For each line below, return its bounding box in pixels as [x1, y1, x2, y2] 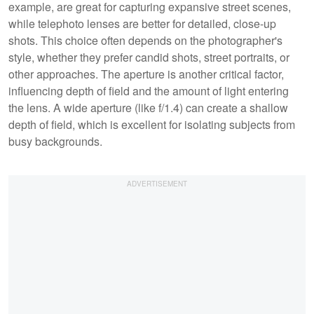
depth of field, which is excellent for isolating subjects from [8, 116, 295, 132]
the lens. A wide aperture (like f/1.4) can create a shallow [8, 99, 288, 116]
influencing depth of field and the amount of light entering [8, 82, 289, 99]
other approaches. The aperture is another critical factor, [8, 65, 284, 82]
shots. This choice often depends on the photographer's [8, 32, 282, 48]
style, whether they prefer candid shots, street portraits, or [8, 48, 289, 65]
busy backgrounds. [8, 132, 102, 149]
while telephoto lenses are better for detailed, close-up [8, 15, 276, 32]
